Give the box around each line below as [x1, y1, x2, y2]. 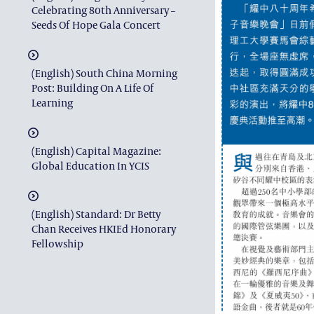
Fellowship [32, 236, 83, 250]
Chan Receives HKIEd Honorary [32, 221, 176, 235]
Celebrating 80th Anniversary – [32, 3, 175, 17]
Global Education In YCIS [32, 158, 149, 172]
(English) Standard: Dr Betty [32, 207, 161, 221]
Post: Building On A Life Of [32, 81, 154, 95]
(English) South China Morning [32, 66, 177, 80]
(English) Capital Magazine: [32, 144, 161, 158]
